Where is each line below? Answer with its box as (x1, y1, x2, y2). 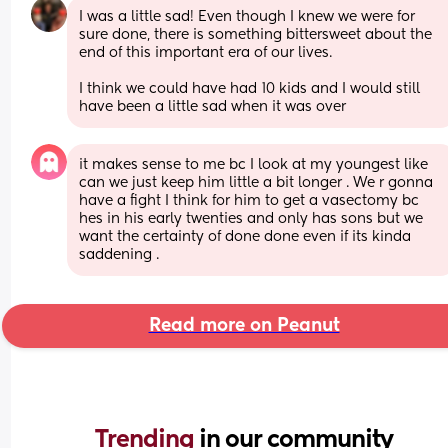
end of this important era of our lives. (79, 45, 337, 60)
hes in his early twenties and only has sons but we (79, 211, 424, 226)
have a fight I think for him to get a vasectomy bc (79, 193, 420, 208)
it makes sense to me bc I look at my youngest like (79, 157, 429, 172)
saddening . (79, 247, 160, 262)
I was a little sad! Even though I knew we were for (79, 9, 416, 24)
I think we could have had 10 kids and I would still (79, 81, 421, 96)
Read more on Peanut (148, 316, 340, 335)
